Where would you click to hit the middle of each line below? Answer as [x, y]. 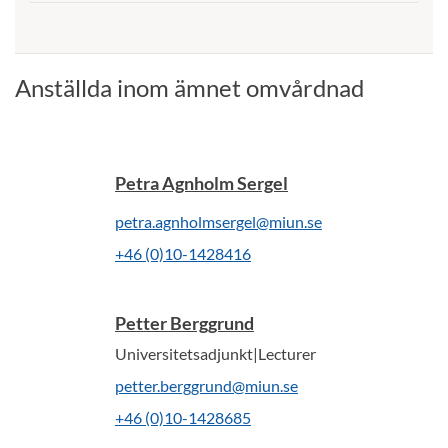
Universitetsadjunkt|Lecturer [215, 353]
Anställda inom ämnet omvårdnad [189, 87]
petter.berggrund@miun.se [206, 385]
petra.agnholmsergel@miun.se [218, 221]
